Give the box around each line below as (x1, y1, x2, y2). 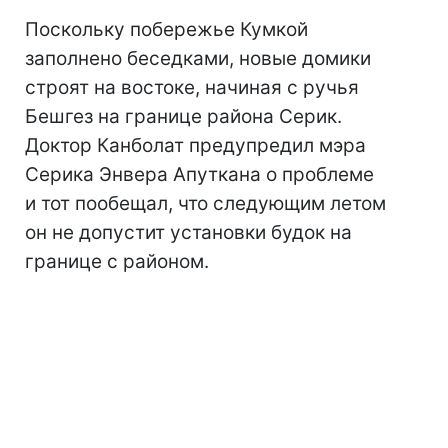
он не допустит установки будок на (25, 221, 352, 245)
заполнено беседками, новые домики (25, 47, 371, 71)
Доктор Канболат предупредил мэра (25, 134, 366, 158)
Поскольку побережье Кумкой (25, 18, 308, 42)
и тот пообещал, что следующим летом (25, 192, 386, 216)
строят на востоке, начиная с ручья (25, 76, 359, 100)
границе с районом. (25, 250, 209, 274)
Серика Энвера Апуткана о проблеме (25, 163, 374, 187)
